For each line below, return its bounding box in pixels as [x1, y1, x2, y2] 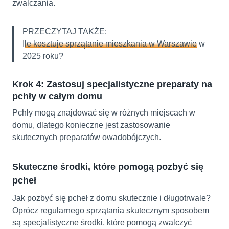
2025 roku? [22, 52, 63, 61]
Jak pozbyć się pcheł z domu [12, 194, 117, 203]
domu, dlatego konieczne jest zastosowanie [12, 121, 170, 130]
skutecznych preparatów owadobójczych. [12, 133, 161, 142]
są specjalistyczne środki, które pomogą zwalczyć [12, 218, 192, 227]
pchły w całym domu [12, 91, 102, 102]
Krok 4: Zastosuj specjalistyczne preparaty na [12, 79, 212, 90]
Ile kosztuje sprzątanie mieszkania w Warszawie [22, 39, 197, 49]
